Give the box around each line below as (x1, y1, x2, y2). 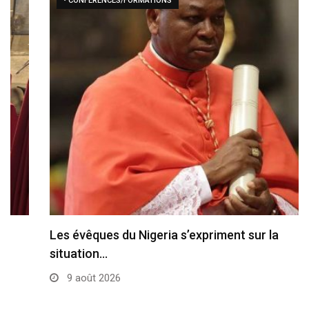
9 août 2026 (25, 272, 81, 285)
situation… (10, 246, 68, 261)
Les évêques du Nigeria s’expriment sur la (10, 228, 239, 243)
